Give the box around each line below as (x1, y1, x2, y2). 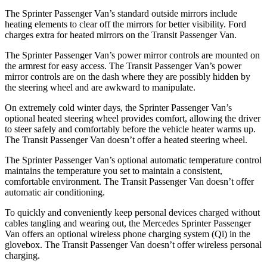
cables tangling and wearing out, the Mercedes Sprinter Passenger (5, 218, 251, 229)
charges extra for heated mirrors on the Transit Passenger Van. (5, 30, 237, 41)
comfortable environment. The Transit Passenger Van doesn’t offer (5, 176, 254, 187)
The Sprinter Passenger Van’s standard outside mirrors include (5, 8, 237, 19)
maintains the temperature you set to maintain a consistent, (5, 166, 222, 176)
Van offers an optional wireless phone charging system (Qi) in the (5, 229, 250, 240)
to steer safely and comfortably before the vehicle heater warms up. (5, 124, 256, 135)
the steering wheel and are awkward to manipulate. (5, 82, 195, 93)
